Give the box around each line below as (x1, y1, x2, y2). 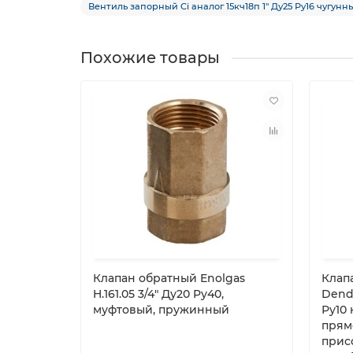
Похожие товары (80, 48, 220, 67)
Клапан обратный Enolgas (93, 271, 245, 285)
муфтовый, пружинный (93, 303, 229, 317)
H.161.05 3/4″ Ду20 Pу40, (93, 287, 224, 301)
